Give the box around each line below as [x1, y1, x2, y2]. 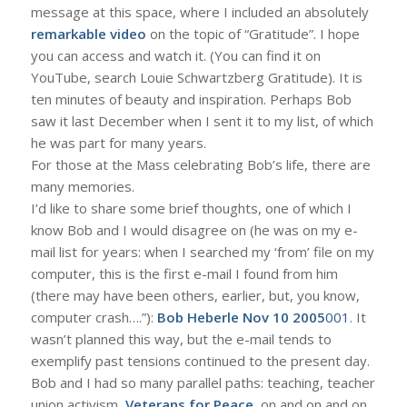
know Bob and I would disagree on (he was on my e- [30, 221, 358, 239]
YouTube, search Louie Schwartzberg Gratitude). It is [30, 68, 362, 86]
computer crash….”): [30, 308, 157, 326]
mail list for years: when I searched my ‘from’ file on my [30, 243, 374, 261]
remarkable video [30, 25, 146, 43]
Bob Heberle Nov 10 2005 [156, 308, 325, 326]
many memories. [30, 177, 134, 195]
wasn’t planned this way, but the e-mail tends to [30, 330, 332, 348]
